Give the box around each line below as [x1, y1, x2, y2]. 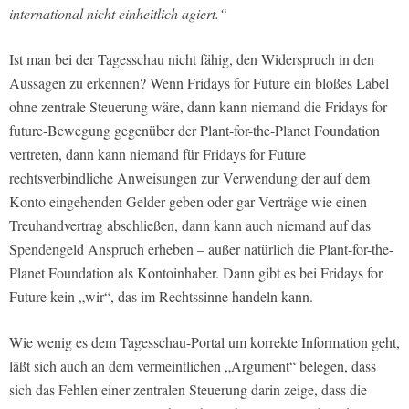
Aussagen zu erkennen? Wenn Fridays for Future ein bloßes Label [9, 73, 389, 93]
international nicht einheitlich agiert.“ [9, 4, 227, 24]
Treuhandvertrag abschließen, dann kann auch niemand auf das [9, 215, 371, 236]
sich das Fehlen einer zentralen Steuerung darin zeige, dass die [9, 380, 367, 400]
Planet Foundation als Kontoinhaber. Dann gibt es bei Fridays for [9, 263, 383, 283]
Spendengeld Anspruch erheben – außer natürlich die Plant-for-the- [9, 239, 393, 259]
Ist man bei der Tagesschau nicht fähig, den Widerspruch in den [9, 49, 374, 69]
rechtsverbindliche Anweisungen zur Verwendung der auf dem [9, 168, 370, 188]
